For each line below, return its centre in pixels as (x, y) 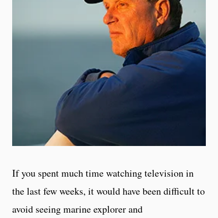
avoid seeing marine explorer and (77, 209)
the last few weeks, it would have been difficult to (109, 191)
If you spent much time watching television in (103, 173)
